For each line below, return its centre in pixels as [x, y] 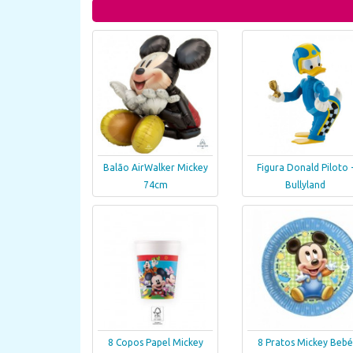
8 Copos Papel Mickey [155, 343]
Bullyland [305, 185]
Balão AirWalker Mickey [155, 168]
